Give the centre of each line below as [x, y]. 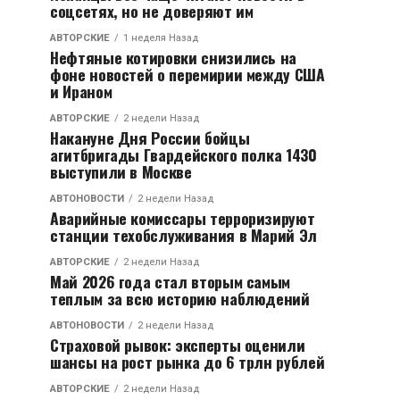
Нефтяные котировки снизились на [174, 57]
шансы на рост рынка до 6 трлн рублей [187, 362]
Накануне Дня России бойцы [150, 137]
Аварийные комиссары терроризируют [183, 218]
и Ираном [81, 91]
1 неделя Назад [161, 38]
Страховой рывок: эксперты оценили [178, 345]
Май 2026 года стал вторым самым [171, 281]
